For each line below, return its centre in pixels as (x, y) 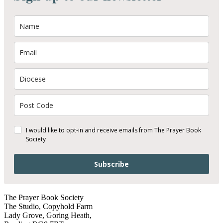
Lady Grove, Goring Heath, (48, 216)
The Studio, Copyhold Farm (48, 207)
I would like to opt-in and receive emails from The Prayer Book (113, 130)
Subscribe (111, 164)
